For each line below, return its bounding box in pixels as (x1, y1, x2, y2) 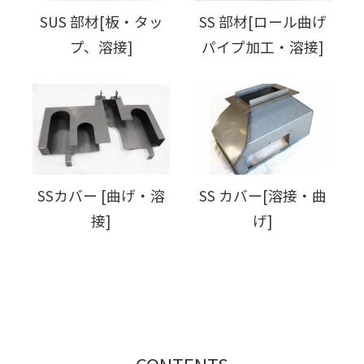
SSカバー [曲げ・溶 (37, 185, 165, 206)
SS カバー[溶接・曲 (199, 185, 327, 206)
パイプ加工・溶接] (201, 36, 324, 57)
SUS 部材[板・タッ (39, 11, 163, 32)
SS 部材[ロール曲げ (199, 11, 327, 32)
